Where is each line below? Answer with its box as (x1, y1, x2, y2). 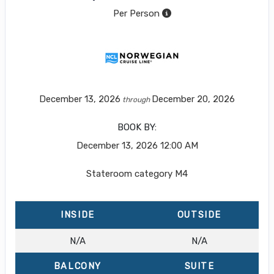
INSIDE (61, 209, 95, 220)
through (120, 95, 152, 104)
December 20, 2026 (152, 93, 235, 105)
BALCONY (53, 261, 102, 272)
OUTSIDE (177, 209, 222, 220)
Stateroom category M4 (86, 168, 188, 179)
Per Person (113, 7, 160, 19)
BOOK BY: (117, 121, 157, 133)
